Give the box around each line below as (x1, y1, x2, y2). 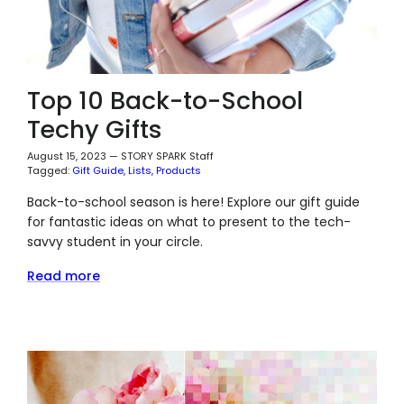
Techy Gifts (26, 112, 162, 146)
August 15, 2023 (26, 148, 106, 163)
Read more (26, 266, 100, 285)
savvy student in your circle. (26, 232, 203, 251)
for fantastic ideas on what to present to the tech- (26, 212, 351, 231)
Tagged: (26, 162, 69, 178)
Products (155, 162, 201, 178)
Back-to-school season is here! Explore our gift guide (26, 192, 360, 211)
